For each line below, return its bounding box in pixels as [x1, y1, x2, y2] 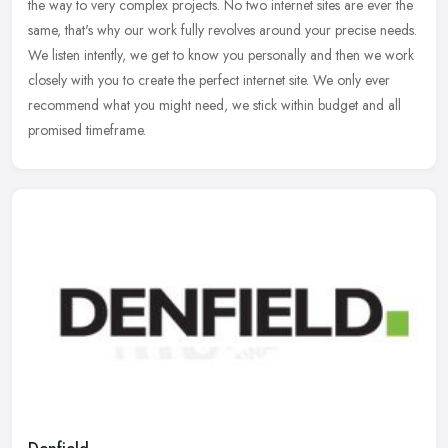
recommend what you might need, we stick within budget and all [28, 94, 401, 115]
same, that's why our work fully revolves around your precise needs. [28, 19, 417, 40]
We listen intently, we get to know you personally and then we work [28, 44, 414, 65]
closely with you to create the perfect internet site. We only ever [28, 69, 390, 90]
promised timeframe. [28, 119, 146, 140]
